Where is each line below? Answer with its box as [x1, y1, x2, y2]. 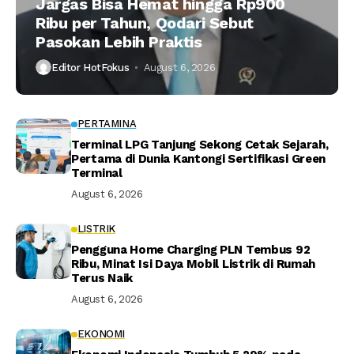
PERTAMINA [77, 118, 137, 130]
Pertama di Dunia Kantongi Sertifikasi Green [71, 152, 326, 167]
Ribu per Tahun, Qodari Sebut [36, 13, 254, 33]
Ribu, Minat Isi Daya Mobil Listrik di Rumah [71, 257, 316, 272]
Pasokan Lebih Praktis [36, 32, 202, 52]
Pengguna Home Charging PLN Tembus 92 [71, 243, 311, 258]
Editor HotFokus [51, 61, 130, 73]
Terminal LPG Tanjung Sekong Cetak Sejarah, [71, 137, 329, 153]
